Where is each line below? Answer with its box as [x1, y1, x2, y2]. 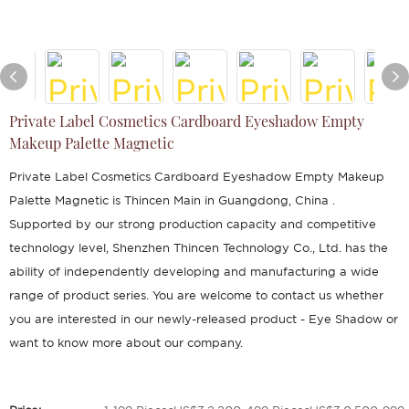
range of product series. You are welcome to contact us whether [9, 288, 383, 302]
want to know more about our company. [9, 336, 243, 350]
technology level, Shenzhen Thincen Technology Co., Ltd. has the [9, 241, 388, 255]
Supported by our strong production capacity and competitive [9, 217, 376, 231]
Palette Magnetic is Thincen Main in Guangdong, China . [9, 194, 335, 207]
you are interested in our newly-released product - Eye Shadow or [9, 312, 398, 326]
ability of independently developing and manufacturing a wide [9, 265, 379, 278]
